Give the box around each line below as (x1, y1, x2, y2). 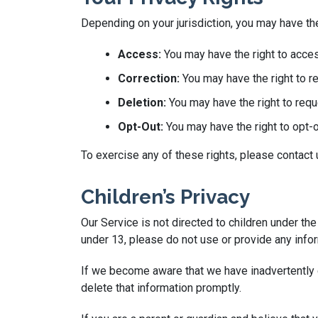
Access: (118, 48, 161, 61)
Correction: (118, 72, 180, 85)
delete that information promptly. (81, 281, 241, 295)
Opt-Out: (118, 120, 163, 133)
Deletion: (118, 96, 166, 109)
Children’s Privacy (81, 185, 250, 209)
